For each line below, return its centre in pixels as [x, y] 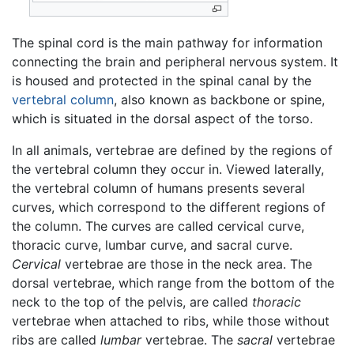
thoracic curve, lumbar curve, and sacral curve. [152, 245]
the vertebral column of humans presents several [158, 188]
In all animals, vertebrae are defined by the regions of [172, 151]
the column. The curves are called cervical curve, [158, 226]
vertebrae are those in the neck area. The [186, 264]
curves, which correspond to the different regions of [169, 207]
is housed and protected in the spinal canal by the [162, 81]
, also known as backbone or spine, [219, 100]
